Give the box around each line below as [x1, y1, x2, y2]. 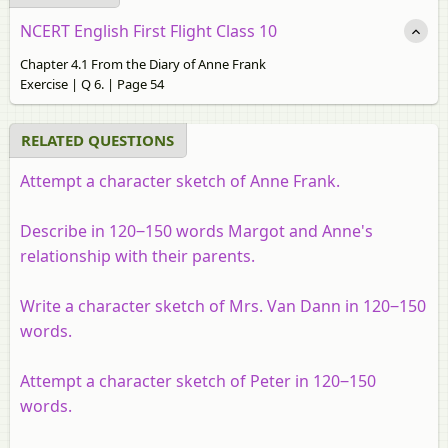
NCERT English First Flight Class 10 [20, 19, 277, 42]
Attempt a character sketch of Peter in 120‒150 [20, 369, 376, 392]
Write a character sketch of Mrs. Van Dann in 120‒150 [20, 294, 426, 317]
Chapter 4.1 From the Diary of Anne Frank [20, 54, 266, 73]
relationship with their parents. [20, 244, 255, 267]
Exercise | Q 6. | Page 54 [20, 74, 164, 93]
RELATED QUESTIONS [21, 129, 174, 150]
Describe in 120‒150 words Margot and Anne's [20, 219, 373, 242]
